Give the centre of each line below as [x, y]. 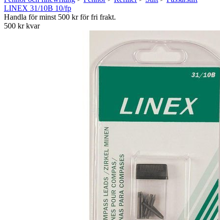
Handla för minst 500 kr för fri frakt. [60, 17]
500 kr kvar [22, 26]
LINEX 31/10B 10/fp [38, 8]
